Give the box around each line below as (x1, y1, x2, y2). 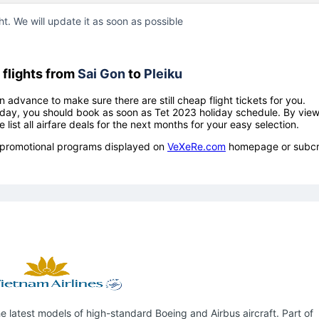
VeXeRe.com (167, 140, 226, 152)
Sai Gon (78, 66, 125, 81)
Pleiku (144, 66, 182, 81)
